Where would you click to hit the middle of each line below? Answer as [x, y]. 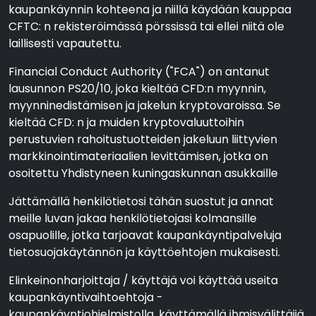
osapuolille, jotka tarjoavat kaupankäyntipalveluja [145, 235]
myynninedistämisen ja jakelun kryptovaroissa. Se [145, 105]
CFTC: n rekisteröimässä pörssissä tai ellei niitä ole [146, 26]
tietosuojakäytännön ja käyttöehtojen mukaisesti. [144, 252]
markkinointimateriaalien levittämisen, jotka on [138, 156]
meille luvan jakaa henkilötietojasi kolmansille [133, 218]
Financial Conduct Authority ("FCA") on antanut [139, 72]
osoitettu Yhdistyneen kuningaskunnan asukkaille [143, 173]
